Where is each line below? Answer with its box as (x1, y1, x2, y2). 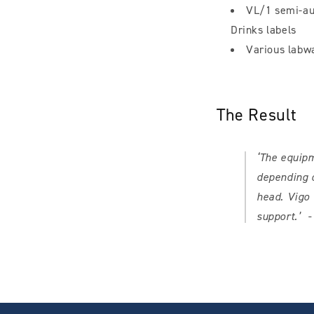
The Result (217, 103, 297, 126)
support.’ (257, 208, 304, 224)
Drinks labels (231, 22, 296, 37)
